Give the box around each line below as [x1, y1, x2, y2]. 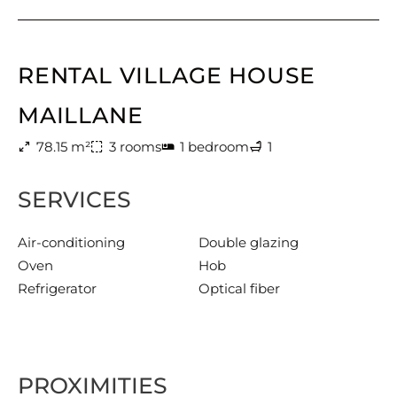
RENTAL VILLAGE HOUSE [18, 62, 316, 89]
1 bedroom [180, 138, 249, 155]
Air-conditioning [18, 234, 125, 251]
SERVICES [18, 186, 131, 213]
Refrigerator [18, 280, 97, 297]
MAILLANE [18, 102, 144, 128]
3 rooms [109, 138, 161, 155]
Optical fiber [198, 280, 280, 297]
